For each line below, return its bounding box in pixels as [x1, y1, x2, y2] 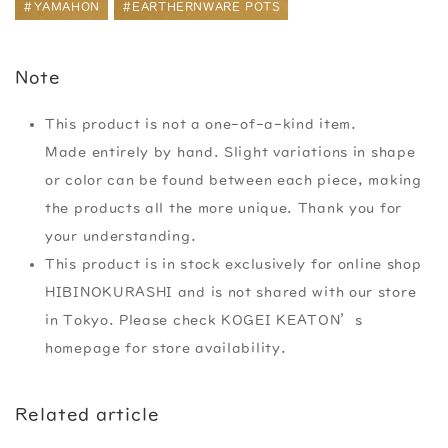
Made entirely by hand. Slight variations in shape [45, 144, 416, 159]
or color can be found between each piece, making [45, 172, 422, 187]
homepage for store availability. [45, 340, 287, 355]
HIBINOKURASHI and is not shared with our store [45, 284, 417, 299]
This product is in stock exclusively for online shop [45, 256, 422, 271]
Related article [15, 404, 160, 423]
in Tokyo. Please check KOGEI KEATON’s [45, 312, 363, 327]
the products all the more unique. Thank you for [45, 200, 402, 215]
